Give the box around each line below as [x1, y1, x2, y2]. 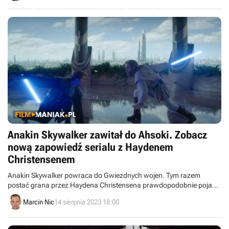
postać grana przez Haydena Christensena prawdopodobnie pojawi [8, 181, 219, 189]
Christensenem [8, 153, 75, 166]
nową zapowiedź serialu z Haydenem [8, 141, 173, 153]
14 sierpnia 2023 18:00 [54, 197, 119, 206]
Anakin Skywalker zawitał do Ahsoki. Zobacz [8, 129, 207, 141]
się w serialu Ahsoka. [8, 191, 74, 199]
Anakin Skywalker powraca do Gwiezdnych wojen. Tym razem [8, 171, 200, 179]
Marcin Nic [23, 197, 54, 206]
